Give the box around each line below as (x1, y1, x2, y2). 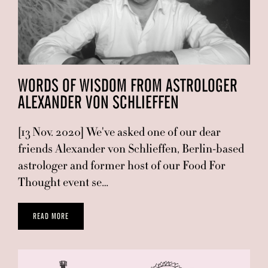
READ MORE (33, 212, 69, 221)
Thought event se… (18, 174, 108, 190)
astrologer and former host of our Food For (18, 157, 226, 173)
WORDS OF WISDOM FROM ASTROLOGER (18, 77, 237, 96)
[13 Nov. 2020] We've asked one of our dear (18, 124, 221, 140)
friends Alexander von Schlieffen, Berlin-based (18, 141, 244, 157)
